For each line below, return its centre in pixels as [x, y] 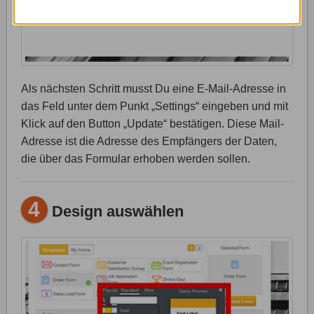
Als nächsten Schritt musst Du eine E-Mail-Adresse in [153, 89]
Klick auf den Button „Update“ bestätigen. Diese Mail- [152, 124]
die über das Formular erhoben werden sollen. [136, 159]
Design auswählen [115, 211]
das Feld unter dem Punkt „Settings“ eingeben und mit [155, 107]
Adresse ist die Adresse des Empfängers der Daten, [149, 142]
